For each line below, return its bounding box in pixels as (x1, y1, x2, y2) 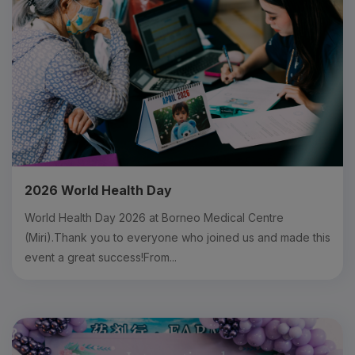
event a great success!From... (25, 250, 177, 264)
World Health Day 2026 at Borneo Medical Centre (25, 210, 284, 224)
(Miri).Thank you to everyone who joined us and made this (25, 230, 330, 244)
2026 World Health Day (25, 181, 172, 198)
